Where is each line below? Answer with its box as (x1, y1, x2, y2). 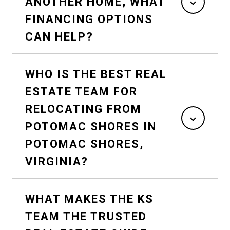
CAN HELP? (25, 30, 93, 43)
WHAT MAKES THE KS (25, 192, 154, 205)
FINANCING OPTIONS (25, 12, 153, 26)
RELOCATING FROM (25, 102, 142, 116)
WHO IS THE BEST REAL (25, 67, 167, 81)
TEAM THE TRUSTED (25, 209, 147, 223)
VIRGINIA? (25, 155, 88, 168)
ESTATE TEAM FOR (25, 85, 138, 98)
